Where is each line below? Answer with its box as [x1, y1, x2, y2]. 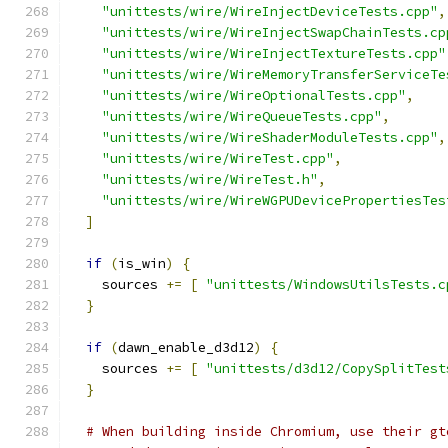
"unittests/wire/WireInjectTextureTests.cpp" [102, 45, 446, 62]
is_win [118, 255, 166, 272]
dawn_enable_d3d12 [118, 339, 254, 356]
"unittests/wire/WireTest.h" [102, 171, 318, 188]
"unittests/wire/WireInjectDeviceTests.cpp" [102, 3, 438, 20]
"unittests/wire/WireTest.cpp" [102, 150, 334, 167]
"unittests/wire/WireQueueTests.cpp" [102, 108, 382, 125]
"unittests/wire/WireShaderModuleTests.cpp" [102, 129, 438, 146]
